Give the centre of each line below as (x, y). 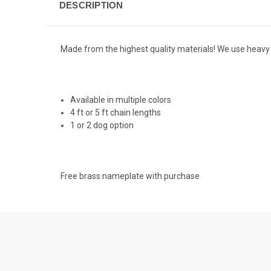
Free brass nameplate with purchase (130, 176)
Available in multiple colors (121, 100)
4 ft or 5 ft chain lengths (116, 113)
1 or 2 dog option (102, 126)
